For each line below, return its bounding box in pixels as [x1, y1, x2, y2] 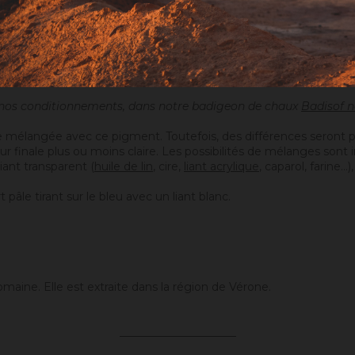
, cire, [153, 158, 184, 174]
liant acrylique [184, 158, 259, 174]
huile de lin [94, 158, 153, 174]
